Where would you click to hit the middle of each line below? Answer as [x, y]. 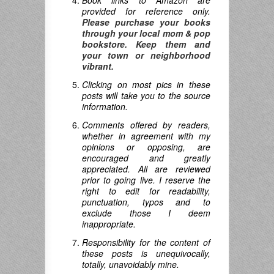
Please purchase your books [146, 22]
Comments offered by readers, [146, 125]
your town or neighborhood [146, 55]
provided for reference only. [146, 11]
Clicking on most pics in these [146, 84]
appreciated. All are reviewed [146, 169]
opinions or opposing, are [146, 147]
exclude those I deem [146, 213]
